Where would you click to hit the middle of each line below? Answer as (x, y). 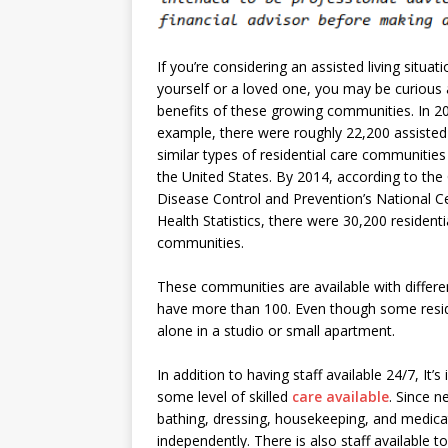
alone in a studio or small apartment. (276, 331)
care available (340, 397)
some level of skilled (224, 397)
